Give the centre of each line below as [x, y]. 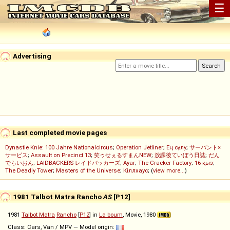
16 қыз [204, 163]
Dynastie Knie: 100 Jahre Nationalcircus [59, 148]
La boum [111, 215]
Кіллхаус [136, 171]
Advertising [31, 56]
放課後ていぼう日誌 [180, 155]
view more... [169, 171]
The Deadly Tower [29, 171]
